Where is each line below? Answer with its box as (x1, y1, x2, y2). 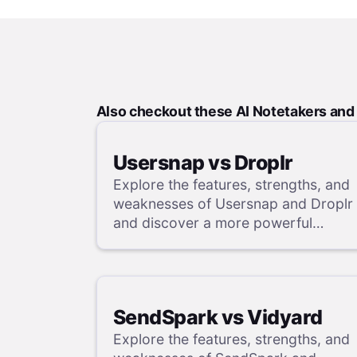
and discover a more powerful (112, 214, 312, 231)
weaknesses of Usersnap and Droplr (112, 194, 353, 212)
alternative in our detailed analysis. (112, 233, 341, 250)
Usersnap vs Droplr (112, 150, 293, 175)
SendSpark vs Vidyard (112, 305, 323, 330)
